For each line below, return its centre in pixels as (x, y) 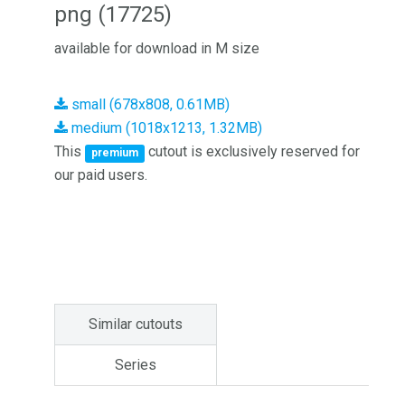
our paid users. (101, 175)
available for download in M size (157, 48)
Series (136, 365)
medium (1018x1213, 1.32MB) (165, 128)
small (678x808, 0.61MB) (149, 104)
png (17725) (113, 14)
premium (115, 153)
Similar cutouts (136, 324)
